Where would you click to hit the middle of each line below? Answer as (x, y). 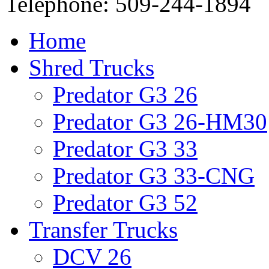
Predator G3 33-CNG (154, 176)
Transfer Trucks (103, 230)
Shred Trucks (92, 68)
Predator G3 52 (125, 203)
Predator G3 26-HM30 (160, 122)
